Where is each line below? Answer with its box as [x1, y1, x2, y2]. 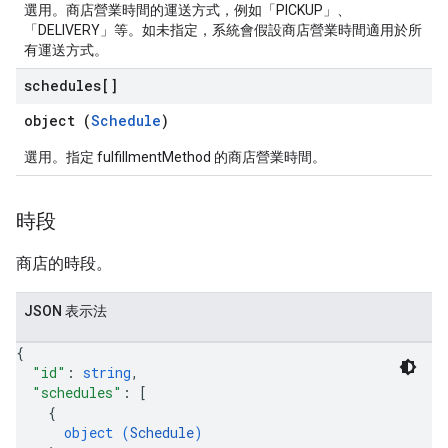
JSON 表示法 [24, 303, 107, 319]
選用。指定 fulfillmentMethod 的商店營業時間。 [24, 149, 326, 165]
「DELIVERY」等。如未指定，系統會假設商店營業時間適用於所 [24, 22, 422, 38]
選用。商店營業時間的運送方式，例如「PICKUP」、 [24, 2, 351, 18]
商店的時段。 [16, 254, 112, 273]
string [83, 363, 131, 382]
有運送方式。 [24, 42, 108, 58]
